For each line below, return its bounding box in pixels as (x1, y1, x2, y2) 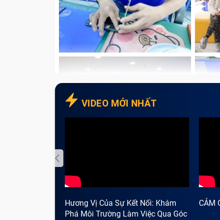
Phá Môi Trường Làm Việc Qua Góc (65, 209, 187, 219)
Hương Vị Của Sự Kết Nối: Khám (65, 198, 176, 208)
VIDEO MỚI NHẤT (82, 98, 157, 109)
